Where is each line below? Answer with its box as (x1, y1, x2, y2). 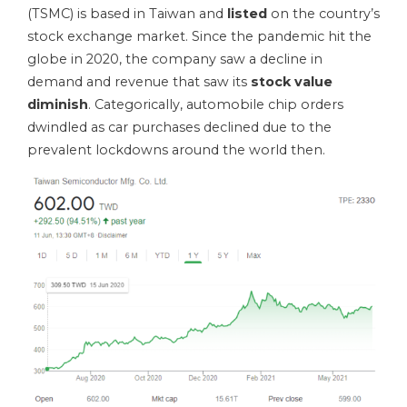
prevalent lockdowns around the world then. (27, 142, 325, 159)
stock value (251, 74, 333, 91)
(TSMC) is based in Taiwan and (27, 5, 227, 23)
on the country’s (271, 5, 380, 23)
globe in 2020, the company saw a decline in (27, 51, 323, 68)
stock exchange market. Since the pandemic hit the (27, 28, 372, 45)
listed (227, 5, 271, 23)
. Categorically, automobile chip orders (88, 96, 343, 114)
